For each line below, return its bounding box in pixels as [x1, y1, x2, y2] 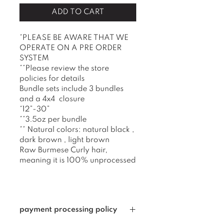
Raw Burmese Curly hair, [19, 146, 108, 154]
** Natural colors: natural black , [19, 126, 134, 134]
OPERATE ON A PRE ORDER [19, 44, 122, 52]
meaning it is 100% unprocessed [19, 156, 136, 164]
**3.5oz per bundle [19, 115, 87, 124]
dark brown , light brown [19, 136, 109, 144]
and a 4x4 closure [19, 95, 85, 103]
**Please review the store [19, 64, 109, 73]
